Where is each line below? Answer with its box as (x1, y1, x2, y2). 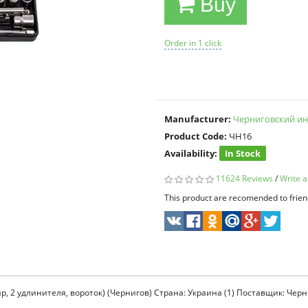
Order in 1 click (164, 37, 221, 49)
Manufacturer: (164, 113, 231, 125)
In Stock (225, 147, 261, 159)
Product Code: (164, 130, 227, 142)
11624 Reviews (216, 173, 273, 184)
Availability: (164, 147, 217, 159)
